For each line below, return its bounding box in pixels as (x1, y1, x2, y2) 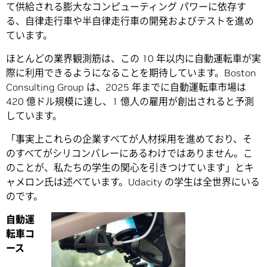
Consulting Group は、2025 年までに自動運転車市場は (6, 81, 246, 94)
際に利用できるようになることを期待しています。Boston (6, 67, 256, 79)
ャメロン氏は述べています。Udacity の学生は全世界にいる (6, 176, 260, 188)
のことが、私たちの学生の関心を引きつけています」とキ (6, 162, 254, 174)
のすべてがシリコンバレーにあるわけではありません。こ (6, 147, 253, 160)
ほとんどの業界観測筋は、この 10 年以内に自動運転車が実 (6, 52, 261, 65)
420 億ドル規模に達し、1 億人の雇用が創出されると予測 (6, 95, 254, 108)
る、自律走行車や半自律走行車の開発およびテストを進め (6, 15, 254, 27)
